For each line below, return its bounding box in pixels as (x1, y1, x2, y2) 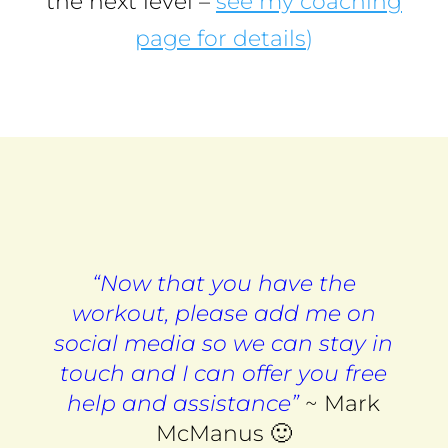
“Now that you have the (91, 269, 356, 297)
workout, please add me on (71, 299, 376, 327)
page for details (134, 24, 306, 52)
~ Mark (299, 389, 381, 417)
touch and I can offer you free (60, 359, 388, 387)
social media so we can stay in (54, 329, 394, 357)
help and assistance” (67, 389, 300, 417)
